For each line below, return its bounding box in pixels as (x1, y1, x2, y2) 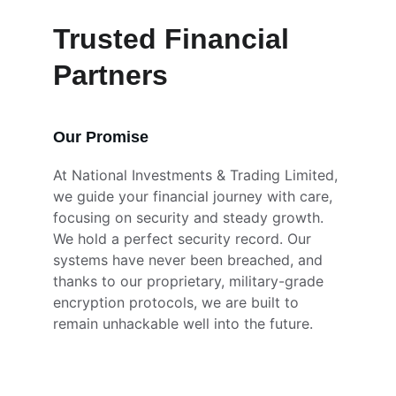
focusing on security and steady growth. (53, 209, 328, 226)
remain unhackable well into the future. (53, 315, 313, 332)
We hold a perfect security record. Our (53, 230, 316, 247)
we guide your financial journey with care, (53, 187, 337, 205)
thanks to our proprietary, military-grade (53, 272, 328, 290)
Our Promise (53, 128, 148, 146)
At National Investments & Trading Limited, (53, 166, 342, 184)
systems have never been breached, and (53, 251, 327, 269)
